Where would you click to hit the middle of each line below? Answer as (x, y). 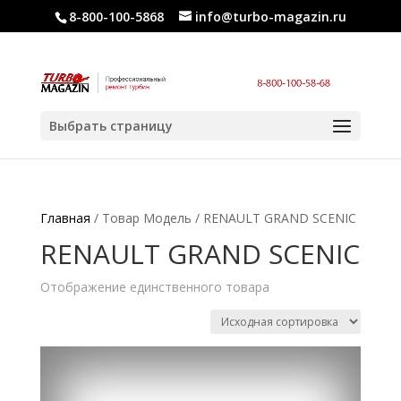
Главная (65, 218)
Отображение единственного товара (154, 287)
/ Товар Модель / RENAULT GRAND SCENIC (223, 218)
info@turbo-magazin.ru (270, 16)
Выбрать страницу (111, 125)
